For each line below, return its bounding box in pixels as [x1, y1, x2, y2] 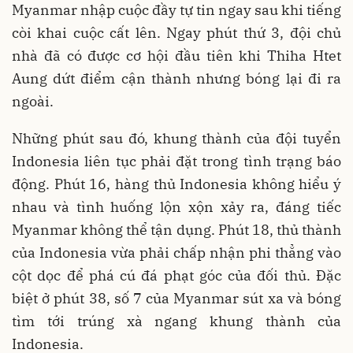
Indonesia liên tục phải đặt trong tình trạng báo [12, 152, 341, 171]
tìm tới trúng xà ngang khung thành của [12, 312, 341, 331]
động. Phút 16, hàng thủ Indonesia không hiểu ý [12, 175, 341, 194]
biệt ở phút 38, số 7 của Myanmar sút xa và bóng [12, 289, 341, 308]
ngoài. [12, 92, 54, 111]
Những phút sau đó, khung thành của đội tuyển [12, 129, 341, 148]
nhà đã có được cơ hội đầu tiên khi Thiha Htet [12, 46, 341, 65]
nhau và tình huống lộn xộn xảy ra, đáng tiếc [12, 198, 341, 217]
